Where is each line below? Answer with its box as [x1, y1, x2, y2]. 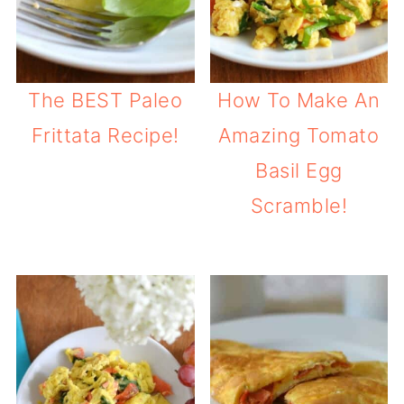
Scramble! [250, 194, 348, 218]
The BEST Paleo [28, 88, 183, 113]
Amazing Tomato [218, 124, 380, 148]
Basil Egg [255, 159, 343, 183]
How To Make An [217, 88, 381, 113]
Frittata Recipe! [31, 124, 179, 148]
